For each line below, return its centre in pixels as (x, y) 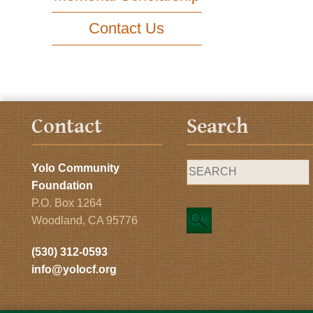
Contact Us (127, 28)
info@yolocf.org (74, 269)
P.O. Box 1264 (66, 203)
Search (218, 126)
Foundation (62, 185)
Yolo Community (75, 168)
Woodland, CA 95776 (84, 220)
